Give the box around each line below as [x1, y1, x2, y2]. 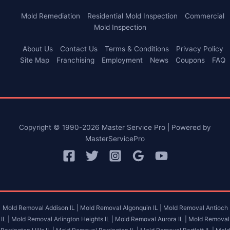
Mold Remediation [21, 11, 80, 20]
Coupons [176, 56, 205, 65]
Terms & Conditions [104, 45, 169, 53]
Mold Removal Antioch [163, 203, 228, 212]
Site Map [20, 56, 49, 65]
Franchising [56, 56, 94, 65]
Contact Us [60, 45, 98, 53]
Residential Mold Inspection [87, 11, 178, 20]
